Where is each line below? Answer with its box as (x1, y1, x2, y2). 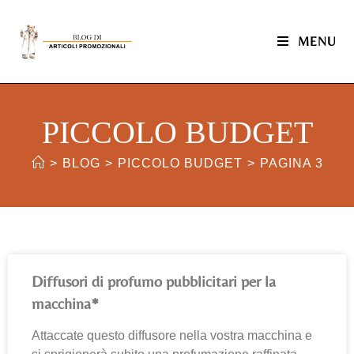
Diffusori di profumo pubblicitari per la (32, 272, 276, 290)
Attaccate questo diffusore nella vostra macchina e (32, 329, 312, 342)
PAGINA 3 (259, 156, 323, 170)
